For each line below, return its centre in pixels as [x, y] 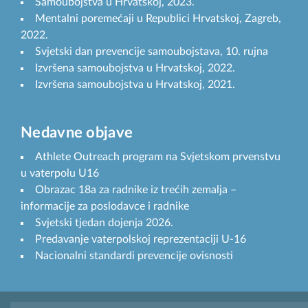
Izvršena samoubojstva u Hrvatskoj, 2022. [135, 68]
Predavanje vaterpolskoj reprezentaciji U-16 [141, 240]
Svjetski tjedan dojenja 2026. [104, 223]
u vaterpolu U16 [60, 174]
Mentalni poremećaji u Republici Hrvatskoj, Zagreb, [158, 19]
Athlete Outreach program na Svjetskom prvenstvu [158, 157]
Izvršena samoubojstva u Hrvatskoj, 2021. [135, 85]
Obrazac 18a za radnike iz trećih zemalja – [136, 190]
